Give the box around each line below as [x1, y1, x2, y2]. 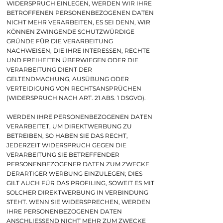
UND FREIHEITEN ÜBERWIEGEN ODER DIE [6, 56, 138, 64]
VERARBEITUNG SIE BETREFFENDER [6, 151, 119, 158]
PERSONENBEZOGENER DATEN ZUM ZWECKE [6, 160, 149, 168]
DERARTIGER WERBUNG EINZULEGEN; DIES [6, 170, 142, 177]
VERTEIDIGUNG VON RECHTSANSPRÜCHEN [6, 85, 141, 92]
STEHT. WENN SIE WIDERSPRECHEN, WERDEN [6, 198, 150, 206]
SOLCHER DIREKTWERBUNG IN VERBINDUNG [6, 189, 148, 196]
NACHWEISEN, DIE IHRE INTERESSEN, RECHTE [6, 47, 150, 54]
